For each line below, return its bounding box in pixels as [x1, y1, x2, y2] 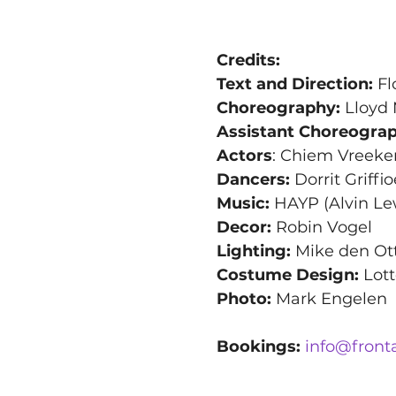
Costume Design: [216, 264, 359, 285]
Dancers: [216, 169, 290, 189]
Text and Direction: [216, 73, 373, 94]
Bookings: [216, 336, 301, 356]
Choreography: [216, 97, 340, 118]
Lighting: [216, 240, 291, 261]
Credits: [216, 49, 280, 70]
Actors [216, 145, 272, 165]
